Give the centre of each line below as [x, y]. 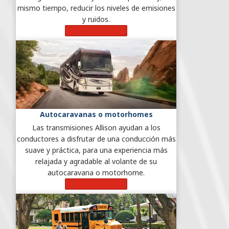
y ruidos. [96, 19]
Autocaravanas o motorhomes [96, 114]
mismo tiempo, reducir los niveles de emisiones [96, 8]
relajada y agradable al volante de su [96, 161]
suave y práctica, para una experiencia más [96, 150]
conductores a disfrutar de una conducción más [96, 139]
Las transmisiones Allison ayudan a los [96, 127]
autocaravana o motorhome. [96, 172]
